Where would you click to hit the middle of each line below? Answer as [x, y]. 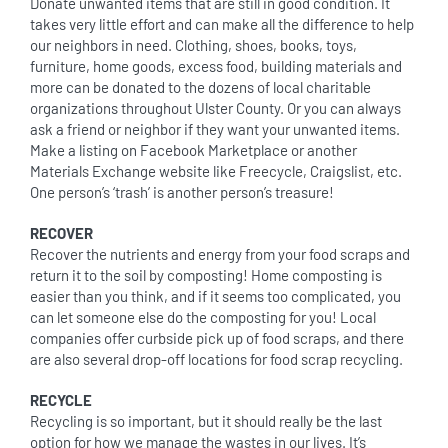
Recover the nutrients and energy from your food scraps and [220, 254]
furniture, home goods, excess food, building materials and [216, 66]
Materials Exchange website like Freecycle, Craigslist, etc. [216, 171]
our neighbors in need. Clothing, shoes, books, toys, [193, 45]
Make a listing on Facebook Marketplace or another [193, 150]
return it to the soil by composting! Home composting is [206, 275]
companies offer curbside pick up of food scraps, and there [217, 338]
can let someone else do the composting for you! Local [203, 317]
